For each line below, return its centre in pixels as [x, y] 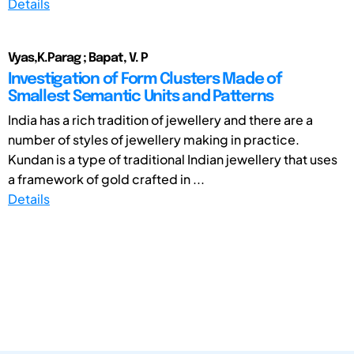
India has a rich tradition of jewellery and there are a [160, 119]
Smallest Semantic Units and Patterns [141, 96]
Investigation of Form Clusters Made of [145, 79]
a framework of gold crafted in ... [106, 179]
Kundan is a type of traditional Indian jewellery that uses [173, 159]
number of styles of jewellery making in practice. [154, 139]
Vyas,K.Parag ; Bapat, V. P [78, 58]
